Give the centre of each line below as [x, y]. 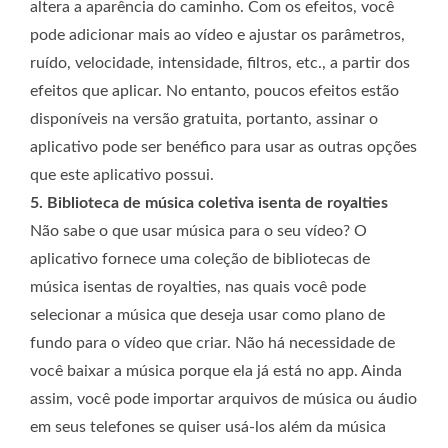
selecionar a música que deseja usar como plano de [207, 314]
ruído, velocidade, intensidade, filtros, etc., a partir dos [220, 62]
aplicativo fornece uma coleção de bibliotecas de [200, 258]
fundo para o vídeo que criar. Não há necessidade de [212, 342]
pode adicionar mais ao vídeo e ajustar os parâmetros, [217, 34]
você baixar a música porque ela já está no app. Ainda [216, 370]
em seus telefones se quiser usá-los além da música [208, 426]
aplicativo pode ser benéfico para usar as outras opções [223, 146]
